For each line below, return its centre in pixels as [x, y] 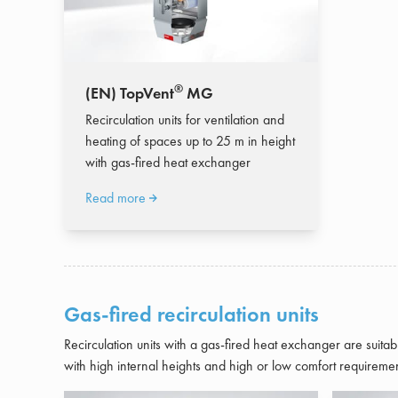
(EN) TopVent [130, 93]
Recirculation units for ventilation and [185, 119]
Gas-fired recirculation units [191, 314]
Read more [115, 198]
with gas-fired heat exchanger [168, 162]
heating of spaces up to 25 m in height [190, 141]
